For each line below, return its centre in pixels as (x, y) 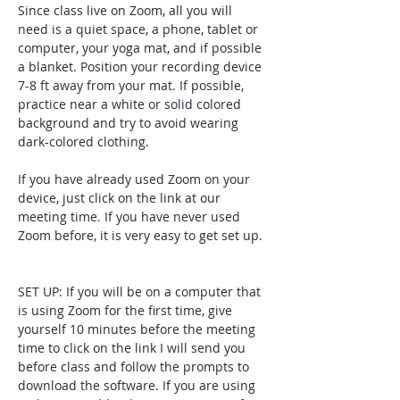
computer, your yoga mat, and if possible (142, 48)
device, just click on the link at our (121, 198)
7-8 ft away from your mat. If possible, (133, 85)
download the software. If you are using (138, 385)
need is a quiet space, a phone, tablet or (140, 29)
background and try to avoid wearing (130, 123)
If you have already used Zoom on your (136, 179)
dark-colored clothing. (85, 142)
